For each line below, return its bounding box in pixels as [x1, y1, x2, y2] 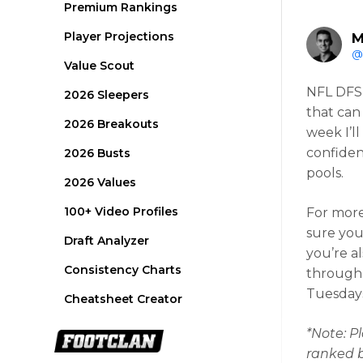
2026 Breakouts [64, 117, 160, 131]
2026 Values [64, 175, 137, 190]
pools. [306, 165, 344, 181]
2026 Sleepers [64, 88, 150, 102]
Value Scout [64, 58, 135, 73]
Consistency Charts [64, 263, 182, 277]
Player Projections [64, 29, 175, 44]
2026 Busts [64, 146, 131, 160]
